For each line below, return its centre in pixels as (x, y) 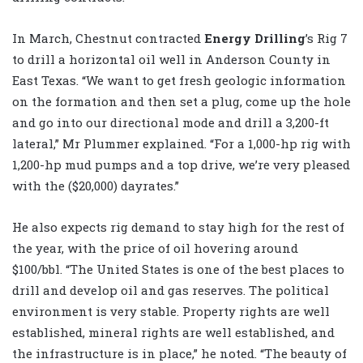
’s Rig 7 (327, 38)
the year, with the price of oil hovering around (155, 248)
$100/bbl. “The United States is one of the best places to (178, 269)
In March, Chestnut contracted (108, 38)
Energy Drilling (255, 38)
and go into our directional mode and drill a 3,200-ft (171, 122)
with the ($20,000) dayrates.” (96, 185)
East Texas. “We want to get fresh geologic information (179, 80)
